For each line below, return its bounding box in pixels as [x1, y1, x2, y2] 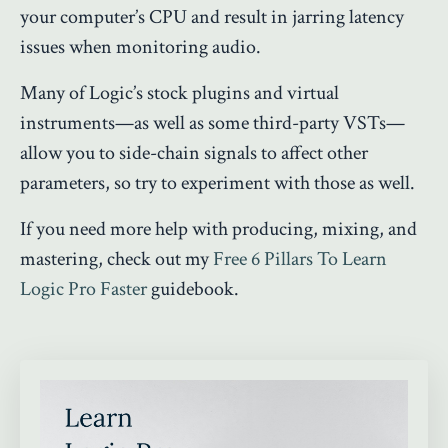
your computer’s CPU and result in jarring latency [20, 3, 404, 30]
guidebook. [147, 275, 239, 302]
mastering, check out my [20, 245, 213, 272]
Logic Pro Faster [20, 275, 147, 302]
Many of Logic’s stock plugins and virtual [20, 79, 339, 106]
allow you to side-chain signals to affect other [20, 139, 368, 166]
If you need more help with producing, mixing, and [20, 215, 417, 242]
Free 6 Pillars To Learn [213, 245, 387, 272]
